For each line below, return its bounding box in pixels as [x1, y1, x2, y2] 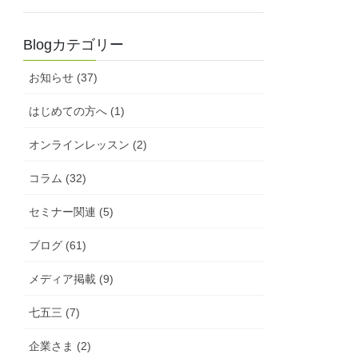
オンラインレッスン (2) [29, 137, 148, 151]
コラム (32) [29, 171, 87, 185]
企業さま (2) [29, 339, 92, 352]
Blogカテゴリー [23, 36, 125, 53]
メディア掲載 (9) [29, 272, 114, 285]
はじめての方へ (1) [29, 104, 125, 117]
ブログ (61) [29, 238, 87, 252]
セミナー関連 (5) [29, 205, 114, 218]
